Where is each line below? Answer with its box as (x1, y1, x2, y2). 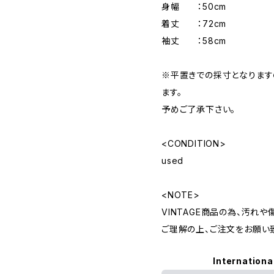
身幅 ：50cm (161, 1, 227, 12)
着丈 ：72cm (161, 18, 227, 29)
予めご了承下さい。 (161, 104, 236, 115)
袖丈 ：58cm (161, 35, 227, 46)
